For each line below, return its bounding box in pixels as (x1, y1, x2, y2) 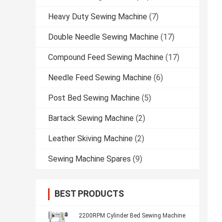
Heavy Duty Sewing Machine (48, 12, 147, 22)
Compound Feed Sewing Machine (48, 53, 164, 62)
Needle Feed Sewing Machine (48, 73, 152, 83)
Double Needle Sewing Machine (48, 32, 159, 42)
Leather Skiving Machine (48, 134, 133, 144)
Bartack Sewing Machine (48, 113, 134, 123)
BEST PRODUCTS (55, 188, 124, 199)
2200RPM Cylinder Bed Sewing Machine (79, 212, 185, 220)
